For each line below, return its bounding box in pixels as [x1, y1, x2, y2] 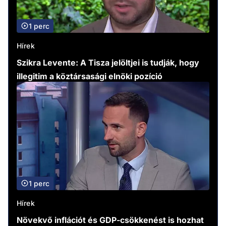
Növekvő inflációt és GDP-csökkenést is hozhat [17, 214, 204, 225]
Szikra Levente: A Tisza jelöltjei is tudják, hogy [17, 57, 199, 68]
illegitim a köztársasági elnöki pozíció [17, 71, 162, 81]
